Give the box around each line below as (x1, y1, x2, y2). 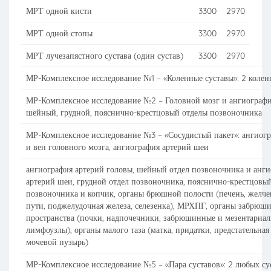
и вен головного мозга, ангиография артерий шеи (26, 142, 209, 152)
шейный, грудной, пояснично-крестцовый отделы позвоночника (26, 107, 262, 118)
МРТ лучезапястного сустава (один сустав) (26, 50, 183, 61)
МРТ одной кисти (26, 5, 92, 16)
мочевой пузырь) (26, 237, 88, 247)
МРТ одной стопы (26, 28, 93, 39)
